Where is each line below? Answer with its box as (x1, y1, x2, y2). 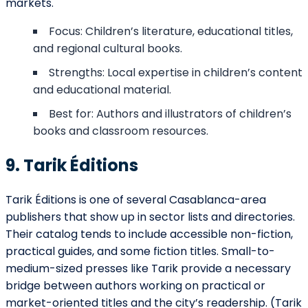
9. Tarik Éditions (5, 153, 138, 177)
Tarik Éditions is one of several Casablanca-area (5, 191, 266, 208)
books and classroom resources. (33, 122, 208, 139)
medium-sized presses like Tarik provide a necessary (5, 260, 291, 276)
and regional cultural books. (33, 40, 182, 56)
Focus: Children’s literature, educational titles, (49, 23, 293, 39)
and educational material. (33, 81, 171, 98)
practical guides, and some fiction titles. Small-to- (5, 243, 275, 259)
